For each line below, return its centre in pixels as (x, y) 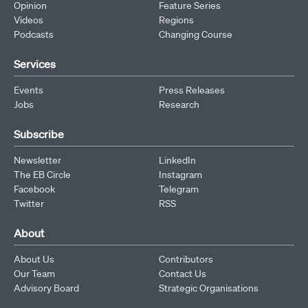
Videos (29, 20)
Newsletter (37, 160)
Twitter (29, 203)
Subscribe (39, 134)
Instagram (180, 174)
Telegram (179, 189)
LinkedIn (177, 160)
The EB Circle (42, 174)
